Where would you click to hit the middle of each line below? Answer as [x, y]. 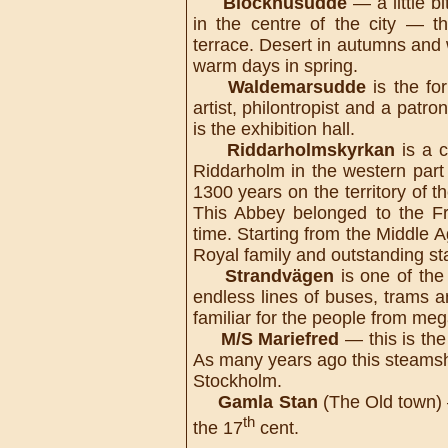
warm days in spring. [275, 66]
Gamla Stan [268, 402]
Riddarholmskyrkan [311, 150]
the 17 [217, 428]
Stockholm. [237, 381]
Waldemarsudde [297, 87]
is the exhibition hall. [273, 129]
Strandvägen [280, 276]
